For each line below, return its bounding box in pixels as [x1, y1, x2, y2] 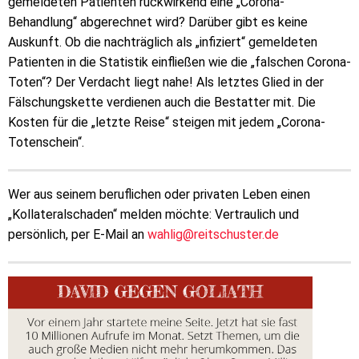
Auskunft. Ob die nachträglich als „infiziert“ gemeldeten [8, 34, 317, 50]
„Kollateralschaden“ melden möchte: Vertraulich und [8, 206, 299, 222]
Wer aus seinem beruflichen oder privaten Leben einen [8, 186, 310, 202]
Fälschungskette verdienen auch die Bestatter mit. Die [8, 94, 316, 110]
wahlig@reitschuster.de [147, 226, 279, 242]
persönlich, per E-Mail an [8, 226, 147, 242]
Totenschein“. [8, 134, 84, 150]
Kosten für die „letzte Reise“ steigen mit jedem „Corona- [8, 114, 325, 130]
